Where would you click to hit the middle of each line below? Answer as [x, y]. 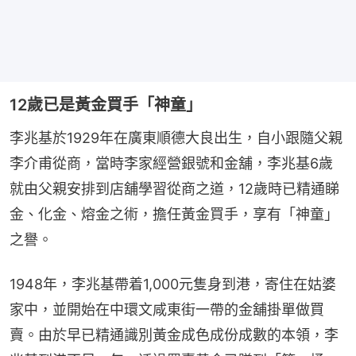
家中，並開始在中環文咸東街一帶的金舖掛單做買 [167, 309]
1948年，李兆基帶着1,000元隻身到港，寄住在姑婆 [173, 284]
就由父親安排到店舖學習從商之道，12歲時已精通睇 [174, 188]
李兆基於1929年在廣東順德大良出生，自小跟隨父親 [176, 137]
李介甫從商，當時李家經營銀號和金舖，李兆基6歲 [171, 163]
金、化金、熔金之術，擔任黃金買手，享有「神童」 [174, 214]
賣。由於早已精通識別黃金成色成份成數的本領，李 [174, 335]
